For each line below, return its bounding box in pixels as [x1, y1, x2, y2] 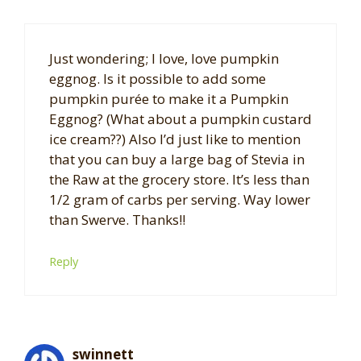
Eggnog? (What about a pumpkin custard [49, 110, 312, 129]
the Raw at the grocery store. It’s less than [49, 170, 309, 189]
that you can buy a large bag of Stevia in [49, 150, 305, 169]
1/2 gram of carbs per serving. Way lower [49, 190, 310, 210]
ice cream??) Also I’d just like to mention [49, 130, 301, 149]
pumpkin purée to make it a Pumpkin [49, 89, 288, 109]
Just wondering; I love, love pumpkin [49, 49, 279, 68]
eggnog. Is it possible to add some [49, 69, 266, 89]
